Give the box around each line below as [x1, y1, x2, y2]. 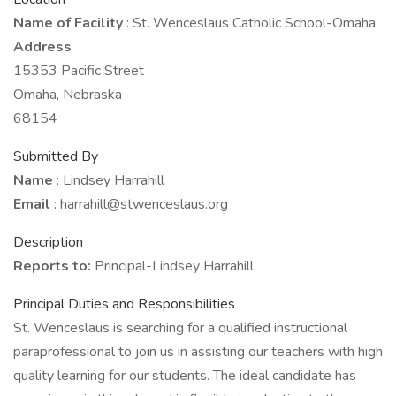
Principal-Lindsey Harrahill [95, 256, 254, 276]
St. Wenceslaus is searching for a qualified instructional [13, 318, 347, 338]
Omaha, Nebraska [13, 85, 122, 104]
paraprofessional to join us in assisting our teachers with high [13, 342, 383, 362]
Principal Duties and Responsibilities [13, 294, 235, 314]
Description [13, 232, 83, 252]
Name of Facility [13, 13, 126, 33]
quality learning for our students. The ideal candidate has [13, 366, 356, 385]
